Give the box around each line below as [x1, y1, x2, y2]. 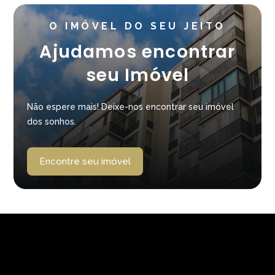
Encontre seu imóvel [39, 156, 131, 167]
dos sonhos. [27, 117, 77, 126]
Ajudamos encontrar [39, 40, 236, 64]
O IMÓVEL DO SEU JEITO [49, 20, 226, 32]
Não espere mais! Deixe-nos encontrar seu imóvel [27, 102, 234, 112]
